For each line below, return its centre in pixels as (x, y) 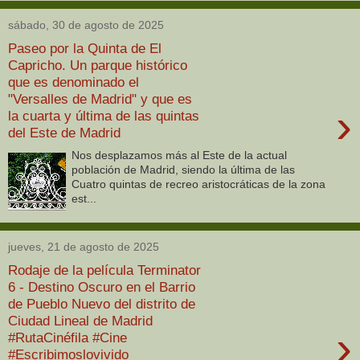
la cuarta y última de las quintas (104, 115)
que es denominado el (74, 82)
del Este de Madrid (64, 132)
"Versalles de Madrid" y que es (100, 98)
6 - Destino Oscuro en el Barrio (102, 286)
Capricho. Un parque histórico (98, 65)
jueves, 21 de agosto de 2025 (84, 247)
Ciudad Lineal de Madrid (80, 320)
